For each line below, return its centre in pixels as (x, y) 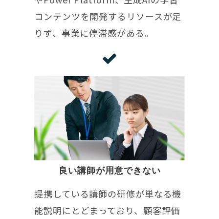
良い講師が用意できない (109, 170)
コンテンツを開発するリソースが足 (108, 16)
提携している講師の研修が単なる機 (108, 193)
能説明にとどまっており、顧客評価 (107, 210)
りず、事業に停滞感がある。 (94, 33)
